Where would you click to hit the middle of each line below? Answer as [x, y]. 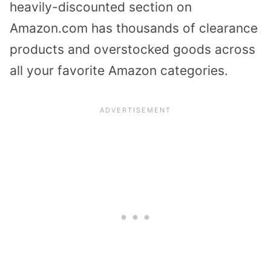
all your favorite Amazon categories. [119, 70]
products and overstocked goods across [132, 49]
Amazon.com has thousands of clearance [134, 28]
